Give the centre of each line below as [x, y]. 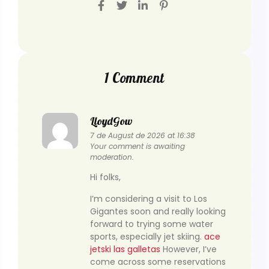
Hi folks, [105, 177]
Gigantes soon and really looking [158, 211]
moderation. [112, 157]
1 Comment [134, 77]
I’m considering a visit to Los [149, 198]
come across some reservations [158, 261]
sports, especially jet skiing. [147, 236]
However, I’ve [189, 249]
